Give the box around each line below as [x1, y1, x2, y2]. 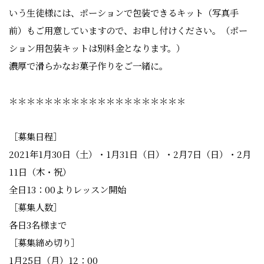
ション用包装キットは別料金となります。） [9, 41, 185, 55]
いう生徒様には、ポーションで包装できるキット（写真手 [9, 6, 239, 19]
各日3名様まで [9, 218, 67, 232]
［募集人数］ [9, 200, 62, 214]
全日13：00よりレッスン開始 [9, 183, 126, 196]
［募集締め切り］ [9, 236, 80, 249]
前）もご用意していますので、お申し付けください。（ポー [9, 24, 247, 37]
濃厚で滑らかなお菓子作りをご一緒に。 [9, 59, 168, 72]
